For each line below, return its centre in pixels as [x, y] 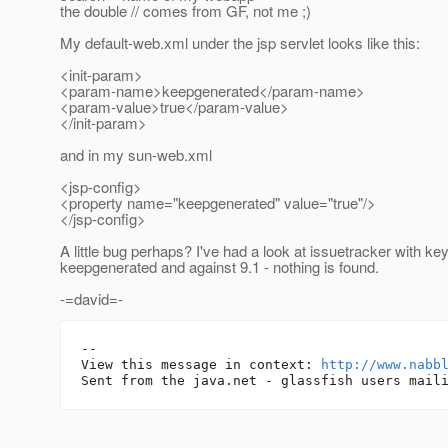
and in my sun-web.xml [136, 155]
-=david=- [91, 299]
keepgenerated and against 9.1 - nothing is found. [219, 267]
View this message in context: [201, 365]
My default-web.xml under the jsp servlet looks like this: [240, 43]
